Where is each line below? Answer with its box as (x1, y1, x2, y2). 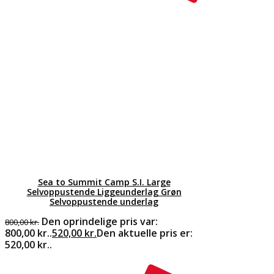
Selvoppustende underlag (50, 195, 158, 207)
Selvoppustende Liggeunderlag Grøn (26, 185, 182, 198)
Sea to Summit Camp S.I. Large (37, 176, 171, 188)
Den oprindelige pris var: (42, 214, 158, 228)
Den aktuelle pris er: (97, 226, 193, 240)
